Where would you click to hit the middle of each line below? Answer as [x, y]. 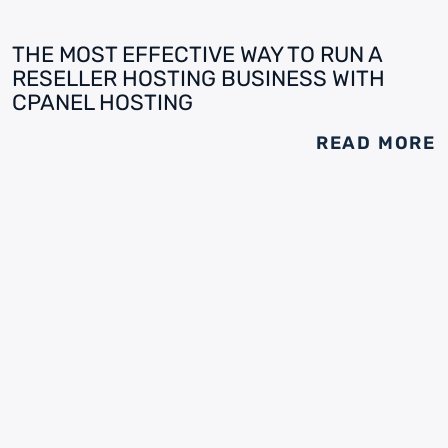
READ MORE [375, 143]
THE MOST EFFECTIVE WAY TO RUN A [197, 54]
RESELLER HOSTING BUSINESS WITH [198, 78]
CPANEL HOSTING [102, 102]
